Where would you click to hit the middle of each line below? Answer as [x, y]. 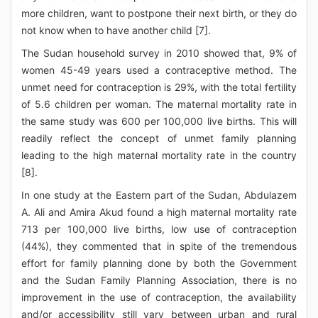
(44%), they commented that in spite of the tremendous [159, 246]
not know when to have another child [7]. [116, 30]
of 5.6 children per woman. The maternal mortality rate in [159, 104]
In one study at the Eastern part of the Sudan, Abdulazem [159, 195]
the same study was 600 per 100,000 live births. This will [159, 121]
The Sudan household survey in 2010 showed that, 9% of [159, 53]
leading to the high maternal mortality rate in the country [159, 155]
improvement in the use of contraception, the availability [159, 297]
